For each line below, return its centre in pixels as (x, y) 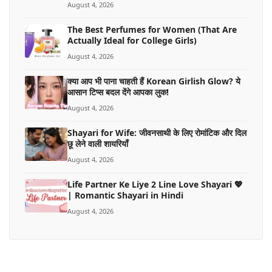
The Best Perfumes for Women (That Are (152, 29)
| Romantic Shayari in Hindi (125, 195)
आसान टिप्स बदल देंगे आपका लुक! (118, 92)
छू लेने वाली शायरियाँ (98, 143)
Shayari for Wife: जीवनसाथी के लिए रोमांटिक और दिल (157, 132)
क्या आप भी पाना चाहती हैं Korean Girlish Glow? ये (154, 81)
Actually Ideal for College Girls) (132, 40)
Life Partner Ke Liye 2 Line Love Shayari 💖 (155, 184)
